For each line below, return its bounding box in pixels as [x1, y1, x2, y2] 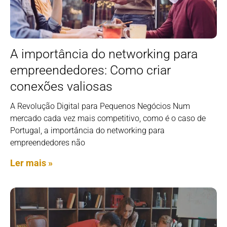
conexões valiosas [10, 79, 112, 94]
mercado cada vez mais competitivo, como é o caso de [10, 113, 206, 124]
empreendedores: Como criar [10, 63, 171, 78]
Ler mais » [10, 158, 53, 169]
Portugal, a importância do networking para [10, 126, 165, 136]
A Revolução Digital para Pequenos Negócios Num [10, 101, 190, 111]
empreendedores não [10, 138, 85, 148]
